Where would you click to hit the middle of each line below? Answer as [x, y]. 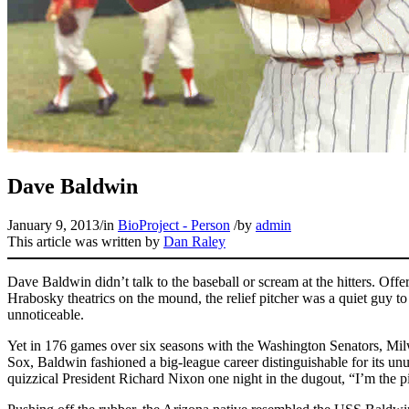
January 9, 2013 [53, 225]
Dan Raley [194, 241]
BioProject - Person [174, 225]
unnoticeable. [46, 314]
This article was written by [85, 241]
